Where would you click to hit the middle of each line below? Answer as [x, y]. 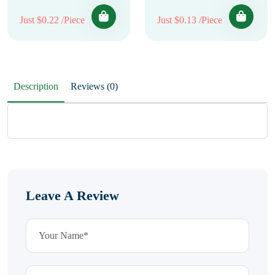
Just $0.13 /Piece [190, 20]
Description [36, 86]
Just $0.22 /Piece [52, 20]
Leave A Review [72, 196]
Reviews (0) [112, 86]
